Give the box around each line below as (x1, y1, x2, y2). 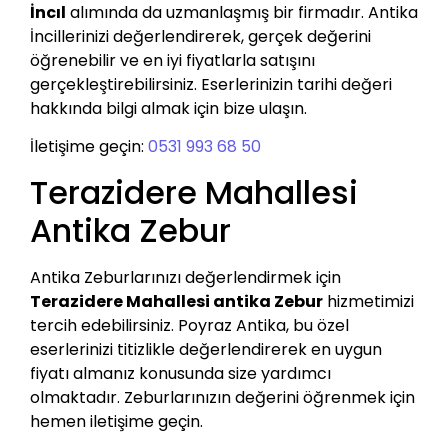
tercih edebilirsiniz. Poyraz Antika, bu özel (30, 313, 349, 337)
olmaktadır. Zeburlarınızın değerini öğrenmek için (30, 385, 415, 409)
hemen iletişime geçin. (30, 409, 203, 433)
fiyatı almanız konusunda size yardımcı (30, 361, 331, 385)
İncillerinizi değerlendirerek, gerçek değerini (30, 24, 371, 48)
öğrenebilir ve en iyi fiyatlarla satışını (30, 48, 315, 72)
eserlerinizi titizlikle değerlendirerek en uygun (30, 337, 382, 361)
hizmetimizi (323, 289, 414, 313)
